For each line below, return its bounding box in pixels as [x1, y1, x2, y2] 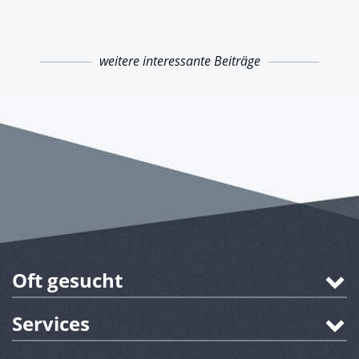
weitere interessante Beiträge [99, 52, 260, 71]
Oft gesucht [12, 267, 123, 294]
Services [12, 310, 90, 337]
